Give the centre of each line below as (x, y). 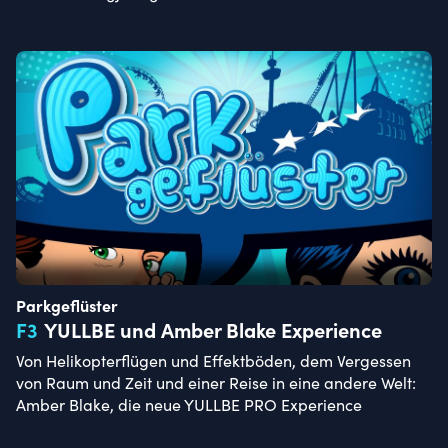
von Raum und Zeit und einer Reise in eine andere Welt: (216, 383)
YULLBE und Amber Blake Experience (213, 329)
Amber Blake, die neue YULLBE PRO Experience (189, 405)
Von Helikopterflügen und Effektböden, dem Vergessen (213, 361)
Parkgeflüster (67, 305)
